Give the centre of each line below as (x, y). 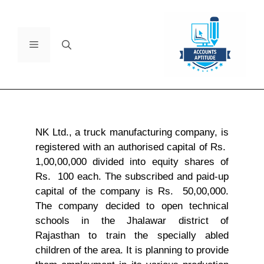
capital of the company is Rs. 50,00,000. (132, 192)
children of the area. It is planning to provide (132, 250)
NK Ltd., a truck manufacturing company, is (132, 133)
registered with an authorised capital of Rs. (132, 147)
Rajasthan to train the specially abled (132, 236)
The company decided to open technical (132, 206)
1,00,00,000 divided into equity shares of (132, 162)
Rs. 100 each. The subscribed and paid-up (132, 177)
